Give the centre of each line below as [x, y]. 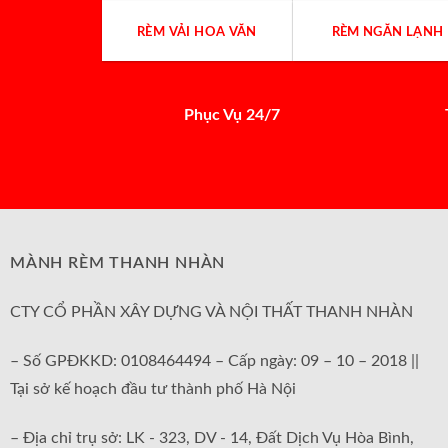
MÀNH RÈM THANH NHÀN [118, 263]
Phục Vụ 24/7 [232, 114]
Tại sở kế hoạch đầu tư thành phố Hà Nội [153, 388]
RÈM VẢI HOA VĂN [197, 32]
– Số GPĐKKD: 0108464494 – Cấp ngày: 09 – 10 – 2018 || [214, 360]
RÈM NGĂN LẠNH [387, 32]
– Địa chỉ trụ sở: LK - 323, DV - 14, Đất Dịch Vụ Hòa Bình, [212, 437]
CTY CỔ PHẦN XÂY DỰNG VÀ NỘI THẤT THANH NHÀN [211, 312]
